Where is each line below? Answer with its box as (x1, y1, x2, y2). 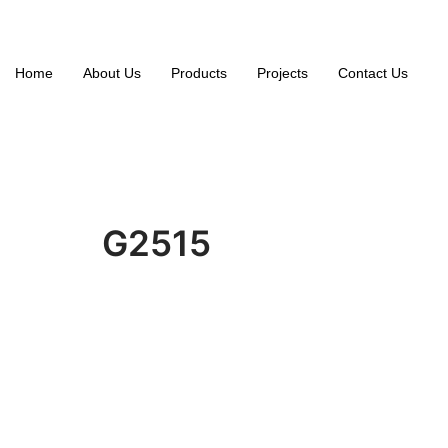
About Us (83, 65, 141, 81)
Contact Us (338, 65, 408, 81)
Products (171, 65, 227, 81)
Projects (257, 65, 308, 81)
